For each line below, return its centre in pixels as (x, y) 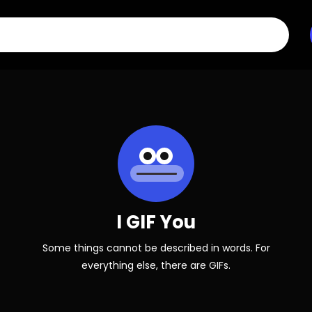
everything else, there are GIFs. (156, 265)
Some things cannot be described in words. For (156, 248)
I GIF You (156, 222)
